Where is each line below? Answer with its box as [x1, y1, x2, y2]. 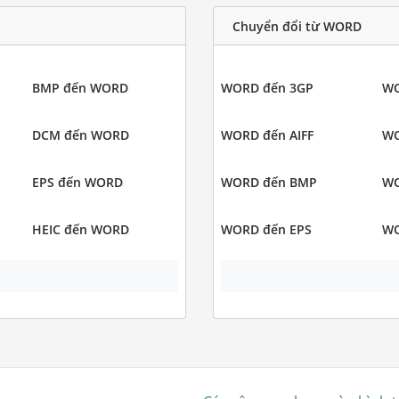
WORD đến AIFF [221, 126, 313, 144]
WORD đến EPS [221, 221, 312, 239]
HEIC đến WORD [31, 221, 129, 239]
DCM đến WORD [31, 126, 129, 144]
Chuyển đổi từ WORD [232, 17, 362, 35]
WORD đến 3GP [221, 79, 313, 97]
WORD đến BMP [221, 174, 317, 191]
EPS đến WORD [31, 174, 123, 191]
